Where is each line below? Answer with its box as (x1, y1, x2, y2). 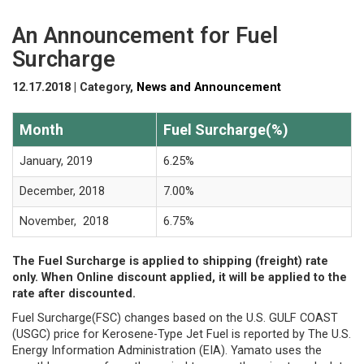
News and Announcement (136, 80, 281, 94)
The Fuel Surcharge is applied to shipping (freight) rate (12, 254, 328, 268)
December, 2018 (19, 184, 105, 198)
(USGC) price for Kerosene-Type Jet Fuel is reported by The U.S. (12, 327, 351, 341)
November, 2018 (19, 214, 109, 228)
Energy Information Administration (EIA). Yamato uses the (12, 344, 322, 357)
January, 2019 (19, 154, 93, 168)
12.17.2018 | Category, (12, 80, 136, 94)
